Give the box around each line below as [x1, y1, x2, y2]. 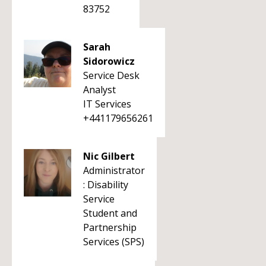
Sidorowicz [83, 55, 135, 68]
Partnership [83, 221, 137, 234]
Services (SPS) [83, 235, 144, 248]
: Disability [83, 178, 128, 191]
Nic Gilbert [83, 150, 135, 163]
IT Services [83, 97, 131, 110]
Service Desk [83, 69, 140, 82]
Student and [83, 207, 137, 220]
